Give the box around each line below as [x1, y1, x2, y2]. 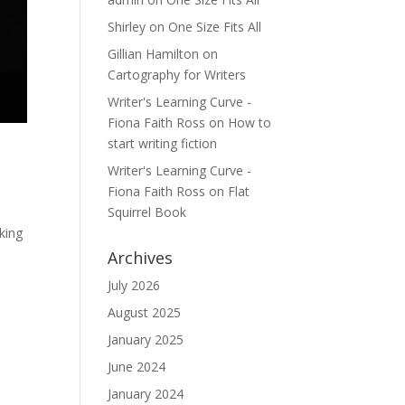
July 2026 [108, 277, 161, 294]
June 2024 [108, 358, 166, 375]
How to [228, 114, 272, 131]
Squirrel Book [108, 203, 187, 221]
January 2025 [108, 331, 184, 348]
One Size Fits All [168, 18, 262, 35]
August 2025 [108, 304, 182, 321]
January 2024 [108, 385, 184, 402]
